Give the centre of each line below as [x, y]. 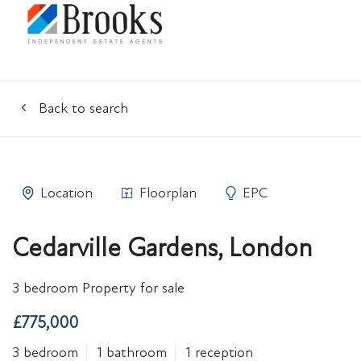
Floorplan [168, 193]
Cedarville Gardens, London [162, 248]
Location [66, 193]
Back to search [83, 108]
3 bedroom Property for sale [98, 288]
